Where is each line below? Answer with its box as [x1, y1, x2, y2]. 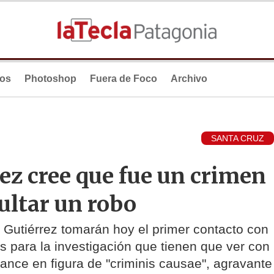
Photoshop [24, 73, 76, 84]
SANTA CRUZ [211, 133, 264, 144]
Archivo [171, 73, 207, 84]
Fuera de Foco [90, 73, 157, 84]
